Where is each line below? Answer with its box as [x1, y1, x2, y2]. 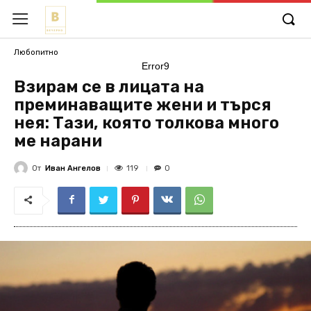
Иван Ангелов [45, 163, 101, 173]
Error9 [142, 60, 169, 72]
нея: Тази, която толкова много [14, 113, 279, 133]
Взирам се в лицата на [14, 77, 204, 96]
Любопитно [14, 47, 58, 57]
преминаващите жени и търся [14, 95, 271, 115]
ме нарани [14, 131, 102, 151]
